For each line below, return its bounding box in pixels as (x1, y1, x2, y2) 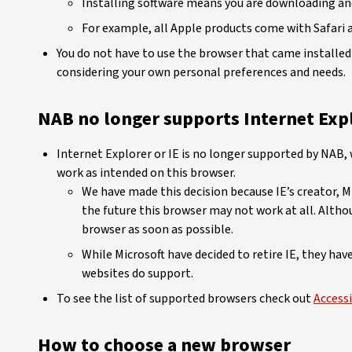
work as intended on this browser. (57, 164, 238, 181)
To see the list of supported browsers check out (57, 290, 313, 307)
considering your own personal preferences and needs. (57, 64, 348, 81)
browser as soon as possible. (82, 221, 233, 238)
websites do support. (82, 265, 196, 282)
